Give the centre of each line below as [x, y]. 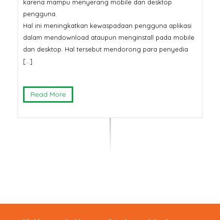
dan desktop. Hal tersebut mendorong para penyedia [105, 49]
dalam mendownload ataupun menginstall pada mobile [109, 37]
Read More [48, 94]
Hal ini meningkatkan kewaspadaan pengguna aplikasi [107, 25]
